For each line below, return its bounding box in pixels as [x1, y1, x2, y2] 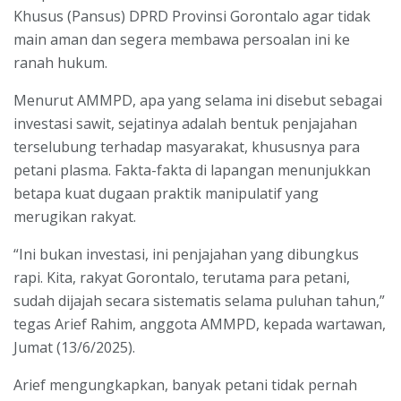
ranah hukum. [13, 53, 107, 73]
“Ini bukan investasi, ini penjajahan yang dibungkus [13, 244, 359, 265]
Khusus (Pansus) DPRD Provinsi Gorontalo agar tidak [13, 6, 371, 27]
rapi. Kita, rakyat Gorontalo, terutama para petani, [13, 268, 350, 288]
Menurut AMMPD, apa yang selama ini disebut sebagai [13, 90, 382, 111]
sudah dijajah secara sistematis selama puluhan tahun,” [13, 291, 385, 311]
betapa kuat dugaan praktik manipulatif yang [13, 183, 319, 204]
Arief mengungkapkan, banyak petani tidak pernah [13, 375, 357, 396]
